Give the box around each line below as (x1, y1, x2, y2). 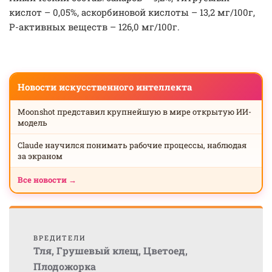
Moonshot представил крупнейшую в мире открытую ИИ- (18, 106, 251, 117)
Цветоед (143, 244, 185, 257)
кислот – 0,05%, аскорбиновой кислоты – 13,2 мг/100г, (9, 6, 255, 18)
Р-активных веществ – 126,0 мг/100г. (9, 21, 180, 33)
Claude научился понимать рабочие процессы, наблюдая (18, 140, 246, 151)
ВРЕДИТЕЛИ (33, 233, 86, 242)
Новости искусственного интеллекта (18, 81, 192, 93)
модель (18, 117, 47, 128)
